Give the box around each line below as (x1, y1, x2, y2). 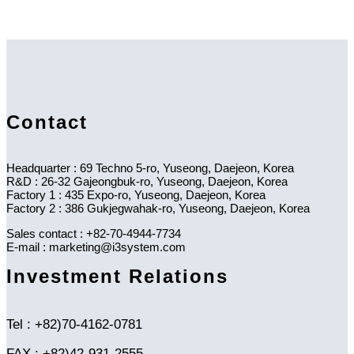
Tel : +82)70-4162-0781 (6, 316, 142, 332)
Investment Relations (6, 265, 228, 287)
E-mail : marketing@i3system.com (6, 239, 186, 254)
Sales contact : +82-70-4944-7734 (6, 226, 181, 240)
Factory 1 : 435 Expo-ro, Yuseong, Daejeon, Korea (6, 187, 265, 201)
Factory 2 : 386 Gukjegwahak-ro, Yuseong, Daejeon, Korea (6, 201, 310, 215)
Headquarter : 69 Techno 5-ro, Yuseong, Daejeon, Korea (6, 160, 294, 175)
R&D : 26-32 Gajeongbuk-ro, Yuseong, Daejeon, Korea (6, 174, 288, 188)
